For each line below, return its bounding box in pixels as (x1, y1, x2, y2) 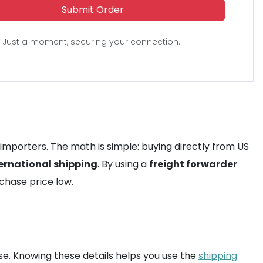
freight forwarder (149, 157, 237, 171)
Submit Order (62, 3, 124, 16)
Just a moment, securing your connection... (2, 36, 184, 48)
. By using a (97, 157, 149, 171)
